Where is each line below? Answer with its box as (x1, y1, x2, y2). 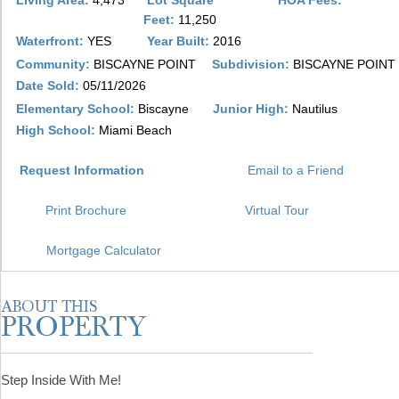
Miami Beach (99, 123, 172, 137)
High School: (12, 123, 99, 137)
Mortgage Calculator (46, 243, 161, 257)
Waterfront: (12, 34, 87, 48)
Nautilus (292, 102, 338, 116)
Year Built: (143, 34, 213, 48)
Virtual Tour (245, 203, 309, 217)
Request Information (20, 163, 144, 177)
